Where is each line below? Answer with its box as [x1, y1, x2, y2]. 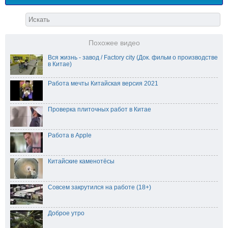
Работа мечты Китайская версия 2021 [48, 79, 158, 87]
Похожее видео [88, 39, 140, 47]
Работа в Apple [48, 131, 92, 139]
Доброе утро [48, 209, 84, 217]
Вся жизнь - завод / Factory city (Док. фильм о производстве [48, 53, 218, 61]
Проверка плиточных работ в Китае [48, 105, 151, 113]
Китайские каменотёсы [48, 157, 115, 165]
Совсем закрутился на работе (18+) [48, 183, 151, 191]
